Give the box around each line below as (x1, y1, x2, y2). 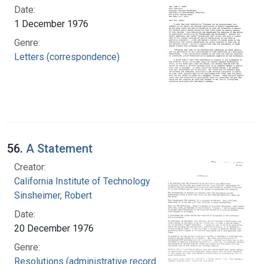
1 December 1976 (14, 18, 88, 30)
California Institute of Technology (14, 176, 150, 187)
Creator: (14, 161, 46, 173)
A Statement (26, 141, 93, 156)
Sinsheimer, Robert (14, 190, 92, 202)
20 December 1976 (14, 223, 94, 235)
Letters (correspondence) (14, 51, 120, 63)
